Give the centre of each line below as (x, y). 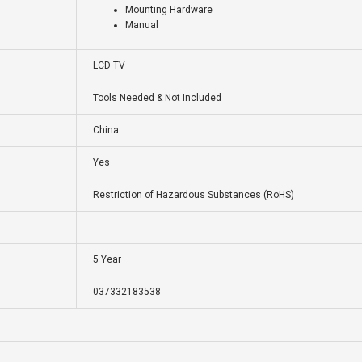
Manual (142, 25)
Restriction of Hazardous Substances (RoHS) (194, 195)
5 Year (107, 260)
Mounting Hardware (169, 10)
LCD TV (109, 66)
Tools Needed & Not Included (157, 98)
